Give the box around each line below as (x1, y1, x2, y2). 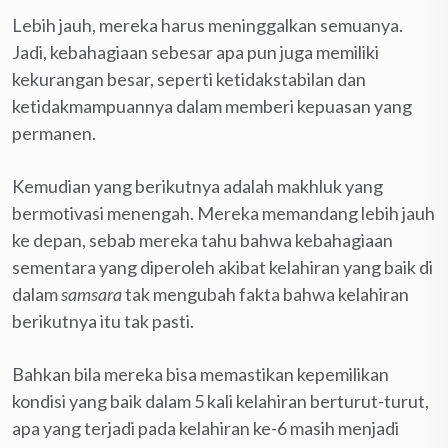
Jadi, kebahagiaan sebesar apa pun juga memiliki (12, 40, 379, 63)
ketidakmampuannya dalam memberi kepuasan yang (12, 94, 412, 117)
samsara (61, 282, 122, 305)
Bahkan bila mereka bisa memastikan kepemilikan (12, 362, 389, 385)
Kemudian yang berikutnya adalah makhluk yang (12, 174, 383, 197)
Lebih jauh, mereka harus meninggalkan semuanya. (12, 13, 403, 36)
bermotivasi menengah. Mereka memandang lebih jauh (12, 201, 435, 224)
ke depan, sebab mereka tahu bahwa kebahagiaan (12, 228, 393, 251)
